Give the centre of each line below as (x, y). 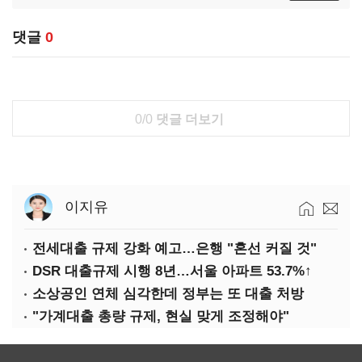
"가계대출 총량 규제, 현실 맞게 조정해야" (161, 316)
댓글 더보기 (188, 119)
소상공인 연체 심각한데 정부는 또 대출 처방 (168, 294)
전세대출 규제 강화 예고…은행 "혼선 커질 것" (175, 248)
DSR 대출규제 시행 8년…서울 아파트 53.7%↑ (172, 271)
